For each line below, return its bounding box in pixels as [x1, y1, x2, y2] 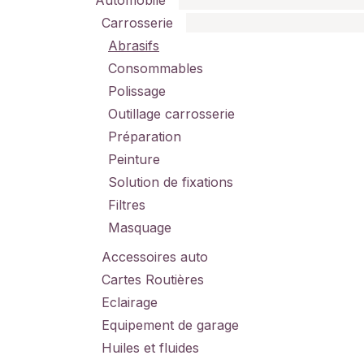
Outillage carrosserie [108, 106, 235, 122]
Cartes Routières [102, 271, 204, 288]
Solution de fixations [108, 174, 233, 190]
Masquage [108, 219, 171, 236]
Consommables [108, 60, 203, 76]
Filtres [108, 197, 145, 213]
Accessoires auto [102, 249, 208, 265]
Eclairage [102, 294, 158, 310]
